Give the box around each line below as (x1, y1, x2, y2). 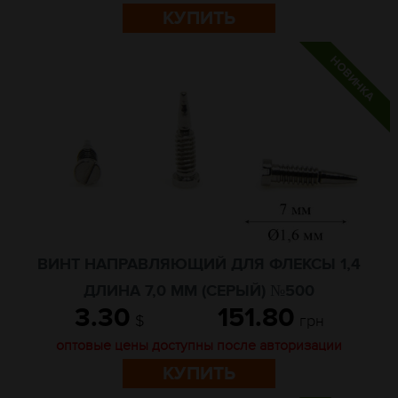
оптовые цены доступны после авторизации (56, 337, 342, 354)
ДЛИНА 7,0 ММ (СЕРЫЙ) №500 (84, 282, 314, 301)
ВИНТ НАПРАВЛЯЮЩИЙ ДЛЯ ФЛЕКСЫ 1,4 (37, 255, 361, 275)
